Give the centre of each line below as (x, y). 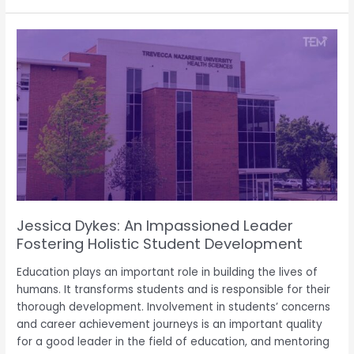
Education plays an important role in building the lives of (168, 273)
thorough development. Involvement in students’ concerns (174, 307)
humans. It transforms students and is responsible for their (174, 290)
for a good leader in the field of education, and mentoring (173, 342)
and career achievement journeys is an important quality (170, 325)
